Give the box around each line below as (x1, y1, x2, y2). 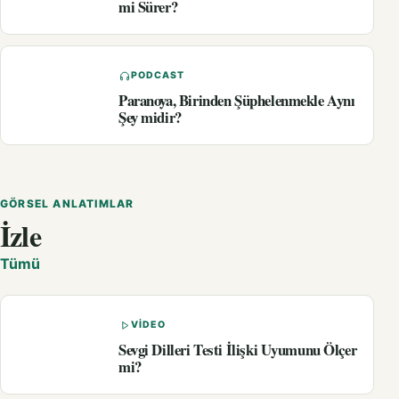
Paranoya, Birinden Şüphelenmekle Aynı (118, 89, 355, 112)
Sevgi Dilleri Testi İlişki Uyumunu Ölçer (118, 338, 357, 362)
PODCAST (131, 69, 185, 82)
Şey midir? (118, 106, 182, 129)
